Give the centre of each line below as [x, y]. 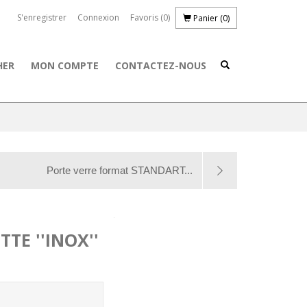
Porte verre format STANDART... [120, 170]
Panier [206, 18]
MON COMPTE [65, 65]
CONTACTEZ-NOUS [161, 65]
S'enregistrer [42, 17]
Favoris [144, 17]
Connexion [98, 17]
